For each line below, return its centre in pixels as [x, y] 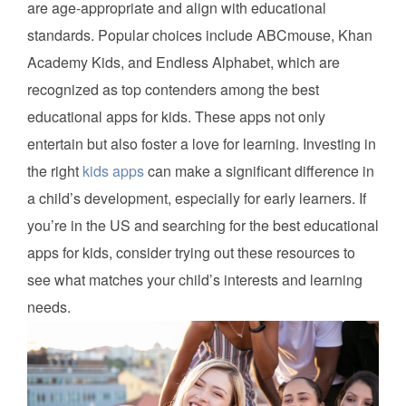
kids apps [113, 171]
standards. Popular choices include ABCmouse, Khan [200, 35]
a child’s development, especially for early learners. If [197, 198]
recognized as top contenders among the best [173, 90]
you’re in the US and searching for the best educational [203, 226]
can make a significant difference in [259, 171]
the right [55, 171]
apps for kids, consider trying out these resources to [191, 253]
